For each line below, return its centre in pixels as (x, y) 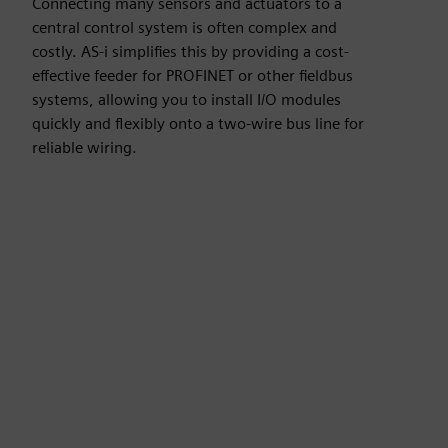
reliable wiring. (84, 147)
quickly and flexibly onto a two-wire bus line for (198, 123)
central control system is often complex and (184, 27)
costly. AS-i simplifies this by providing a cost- (190, 51)
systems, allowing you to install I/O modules (186, 99)
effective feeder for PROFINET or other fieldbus (192, 75)
